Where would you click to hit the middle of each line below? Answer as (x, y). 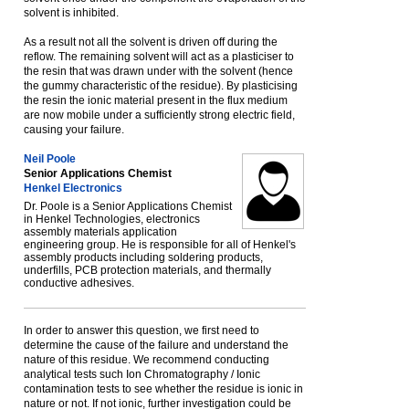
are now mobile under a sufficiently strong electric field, (159, 115)
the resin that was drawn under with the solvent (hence (158, 71)
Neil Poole (50, 159)
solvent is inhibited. (71, 13)
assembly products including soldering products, (143, 257)
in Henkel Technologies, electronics (112, 219)
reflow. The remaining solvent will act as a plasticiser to (159, 57)
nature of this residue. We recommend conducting (147, 360)
